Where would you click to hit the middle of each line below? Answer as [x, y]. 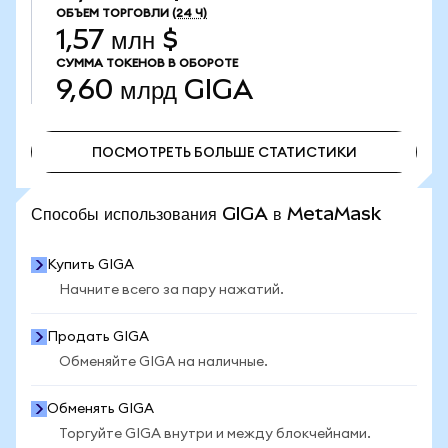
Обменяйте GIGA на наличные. [163, 362]
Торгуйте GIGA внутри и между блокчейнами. [215, 434]
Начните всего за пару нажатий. [171, 290]
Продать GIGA [98, 337]
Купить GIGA [90, 265]
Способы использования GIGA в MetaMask [206, 213]
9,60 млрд [116, 89]
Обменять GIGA [100, 409]
